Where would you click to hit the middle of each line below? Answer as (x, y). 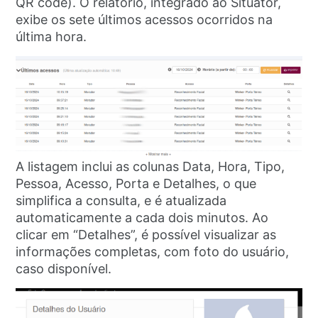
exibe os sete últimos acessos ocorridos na (144, 20)
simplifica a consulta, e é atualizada (121, 201)
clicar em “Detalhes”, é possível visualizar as (146, 235)
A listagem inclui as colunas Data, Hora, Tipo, (150, 167)
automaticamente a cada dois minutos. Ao (142, 218)
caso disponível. (64, 269)
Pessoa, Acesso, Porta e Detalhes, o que (136, 184)
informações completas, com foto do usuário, (153, 252)
